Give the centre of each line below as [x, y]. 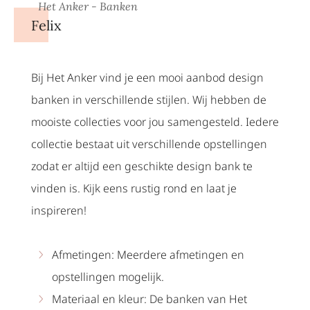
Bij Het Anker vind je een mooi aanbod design [147, 77]
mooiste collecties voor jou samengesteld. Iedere [155, 121]
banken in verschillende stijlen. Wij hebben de [149, 99]
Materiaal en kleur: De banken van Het [149, 299]
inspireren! [59, 210]
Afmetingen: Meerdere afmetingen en [148, 254]
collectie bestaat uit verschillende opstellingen [149, 144]
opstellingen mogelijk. [108, 276]
